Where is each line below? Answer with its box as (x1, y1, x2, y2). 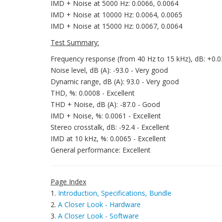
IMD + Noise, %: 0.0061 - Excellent (51, 111, 161, 120)
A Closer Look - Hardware (58, 200, 141, 209)
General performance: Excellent (51, 145, 151, 155)
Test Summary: (51, 38, 99, 47)
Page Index (51, 177, 86, 186)
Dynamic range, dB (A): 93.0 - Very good (51, 77, 179, 86)
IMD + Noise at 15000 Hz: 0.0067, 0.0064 (51, 21, 182, 31)
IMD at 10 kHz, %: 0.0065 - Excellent (51, 134, 166, 143)
